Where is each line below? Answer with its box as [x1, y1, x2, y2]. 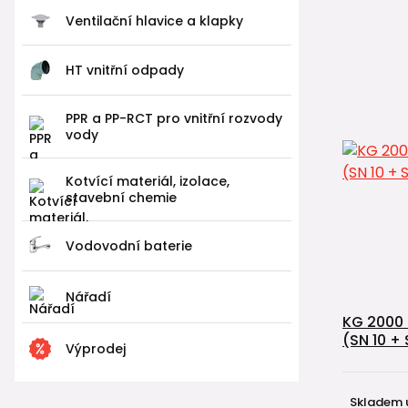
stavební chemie [66, 188, 177, 207]
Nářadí [66, 287, 111, 306]
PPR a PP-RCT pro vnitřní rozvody [66, 108, 282, 127]
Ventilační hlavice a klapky [66, 12, 243, 31]
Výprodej [66, 339, 126, 358]
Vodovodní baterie [66, 236, 192, 255]
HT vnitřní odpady [66, 60, 184, 79]
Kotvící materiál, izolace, [66, 171, 229, 190]
